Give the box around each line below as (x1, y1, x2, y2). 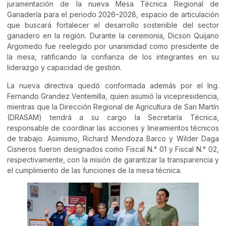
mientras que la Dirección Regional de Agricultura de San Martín (7, 102, 219, 111)
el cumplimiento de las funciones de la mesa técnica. (7, 165, 182, 175)
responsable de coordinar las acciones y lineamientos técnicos (7, 123, 219, 132)
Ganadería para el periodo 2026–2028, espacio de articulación (7, 10, 219, 19)
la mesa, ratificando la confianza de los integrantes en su (7, 52, 219, 62)
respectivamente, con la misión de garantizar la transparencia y (7, 155, 219, 164)
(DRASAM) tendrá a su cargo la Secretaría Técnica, (7, 112, 219, 122)
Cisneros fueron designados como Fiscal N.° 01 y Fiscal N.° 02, (7, 144, 219, 153)
